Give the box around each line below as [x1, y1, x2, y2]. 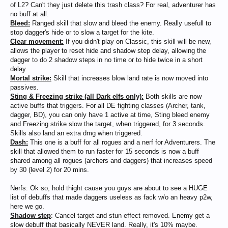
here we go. [10, 203, 44, 210]
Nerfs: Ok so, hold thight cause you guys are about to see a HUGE [10, 184, 208, 192]
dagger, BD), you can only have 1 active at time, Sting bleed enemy [10, 111, 210, 119]
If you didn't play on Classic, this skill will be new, [64, 38, 211, 45]
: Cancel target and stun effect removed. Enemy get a [51, 212, 210, 219]
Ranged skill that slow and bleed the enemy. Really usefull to [30, 19, 211, 27]
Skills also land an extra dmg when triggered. [10, 129, 142, 137]
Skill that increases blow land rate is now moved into [51, 74, 208, 82]
